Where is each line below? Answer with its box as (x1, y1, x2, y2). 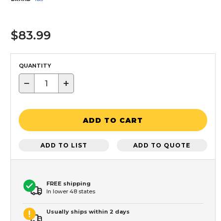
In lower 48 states (46, 188, 95, 195)
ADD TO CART (83, 115, 143, 125)
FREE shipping (46, 180, 91, 187)
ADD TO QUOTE (133, 141, 191, 149)
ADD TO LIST (40, 141, 88, 149)
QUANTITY (19, 62, 51, 70)
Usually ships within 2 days (46, 208, 130, 216)
